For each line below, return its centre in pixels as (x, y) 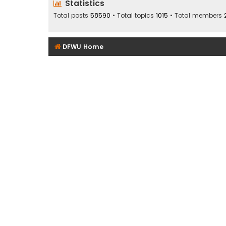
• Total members (196, 15)
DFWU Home (83, 47)
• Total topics (133, 15)
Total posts (72, 15)
